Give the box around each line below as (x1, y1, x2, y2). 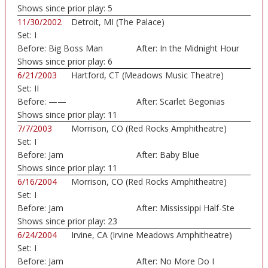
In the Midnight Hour (159, 42, 239, 54)
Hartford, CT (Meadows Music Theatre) (71, 69, 224, 81)
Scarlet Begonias (159, 96, 225, 108)
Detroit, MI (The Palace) (71, 16, 165, 28)
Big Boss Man (48, 42, 103, 54)
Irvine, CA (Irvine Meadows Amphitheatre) (71, 229, 232, 241)
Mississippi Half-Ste (159, 202, 234, 214)
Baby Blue (159, 149, 199, 161)
